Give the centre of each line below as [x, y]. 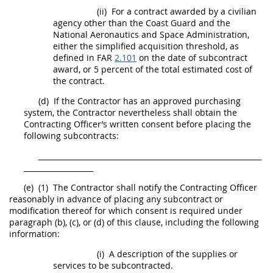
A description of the [149, 254]
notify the [158, 187]
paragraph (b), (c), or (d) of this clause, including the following [134, 222]
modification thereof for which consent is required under [126, 211]
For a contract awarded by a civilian [183, 11]
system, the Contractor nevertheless [98, 112]
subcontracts [90, 136]
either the [74, 46]
